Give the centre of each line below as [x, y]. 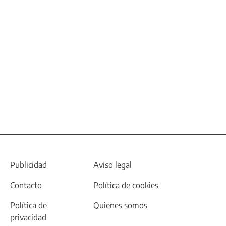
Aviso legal [113, 165]
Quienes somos [121, 205]
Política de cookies [126, 185]
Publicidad [29, 165]
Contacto [26, 185]
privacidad [29, 217]
